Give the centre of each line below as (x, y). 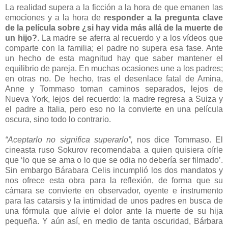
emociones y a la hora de (54, 17)
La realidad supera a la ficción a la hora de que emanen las (114, 7)
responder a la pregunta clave (163, 17)
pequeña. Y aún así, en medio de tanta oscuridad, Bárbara (114, 221)
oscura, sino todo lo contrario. (58, 119)
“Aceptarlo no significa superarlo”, (69, 139)
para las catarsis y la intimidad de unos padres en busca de (114, 201)
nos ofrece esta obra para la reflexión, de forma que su (114, 180)
